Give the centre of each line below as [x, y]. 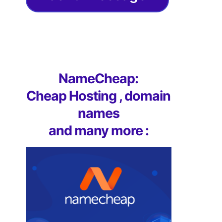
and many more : [98, 131]
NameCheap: [99, 79]
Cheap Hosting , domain [99, 96]
